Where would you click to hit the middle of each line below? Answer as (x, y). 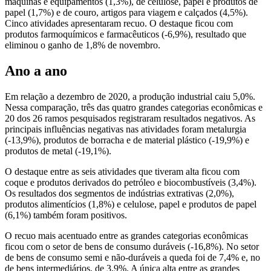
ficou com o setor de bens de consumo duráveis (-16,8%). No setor (132, 246)
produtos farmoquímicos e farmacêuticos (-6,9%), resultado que (126, 34)
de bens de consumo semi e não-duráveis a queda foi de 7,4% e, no (132, 257)
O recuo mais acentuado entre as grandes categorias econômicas (126, 235)
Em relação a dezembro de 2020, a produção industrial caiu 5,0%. (130, 96)
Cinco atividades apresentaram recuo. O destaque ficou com (119, 23)
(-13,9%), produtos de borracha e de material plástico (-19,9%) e (127, 140)
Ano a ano (36, 70)
